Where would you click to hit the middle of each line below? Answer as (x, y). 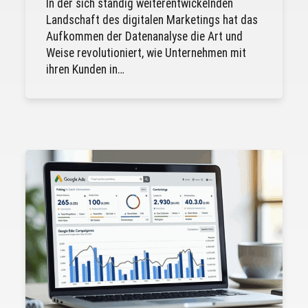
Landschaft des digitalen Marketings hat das (152, 20)
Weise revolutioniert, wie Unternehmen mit (146, 53)
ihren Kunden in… (85, 70)
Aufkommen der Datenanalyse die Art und (144, 37)
